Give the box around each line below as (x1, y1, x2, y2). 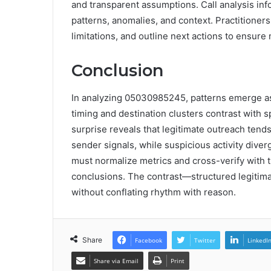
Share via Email (94, 256, 139, 265)
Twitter (194, 235, 215, 244)
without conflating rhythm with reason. (71, 186, 236, 198)
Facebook (135, 235, 162, 244)
